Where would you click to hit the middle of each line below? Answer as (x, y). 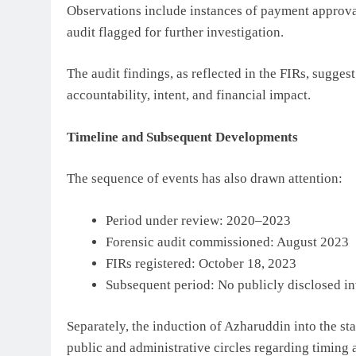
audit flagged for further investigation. (175, 32)
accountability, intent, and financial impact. (189, 95)
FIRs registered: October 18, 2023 (201, 263)
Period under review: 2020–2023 (198, 220)
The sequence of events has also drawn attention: (205, 179)
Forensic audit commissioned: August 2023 (227, 242)
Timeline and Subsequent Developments (182, 137)
